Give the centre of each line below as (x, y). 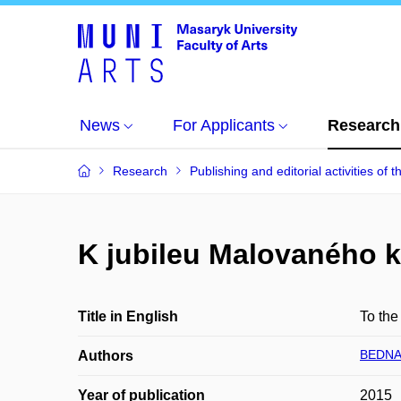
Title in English (128, 316)
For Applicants (224, 125)
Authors (106, 356)
